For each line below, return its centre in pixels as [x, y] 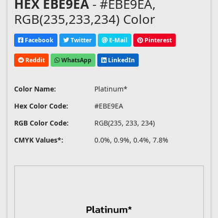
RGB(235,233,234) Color [85, 19]
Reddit [34, 60]
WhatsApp [76, 60]
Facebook [38, 40]
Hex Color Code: [41, 106]
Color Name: [35, 89]
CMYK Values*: [39, 140]
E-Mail [118, 40]
